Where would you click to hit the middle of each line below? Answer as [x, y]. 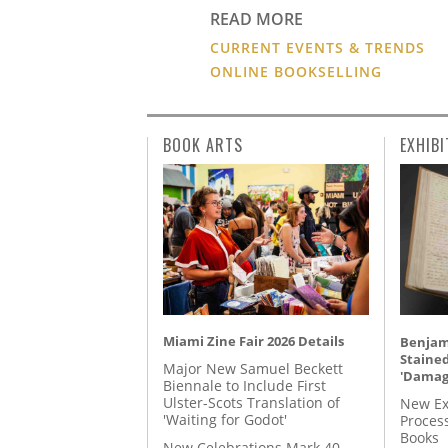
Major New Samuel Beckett [253, 369]
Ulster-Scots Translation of [251, 403]
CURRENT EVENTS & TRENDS [318, 47]
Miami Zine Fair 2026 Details [253, 340]
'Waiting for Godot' [225, 420]
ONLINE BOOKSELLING [296, 71]
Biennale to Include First [244, 386]
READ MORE [257, 18]
